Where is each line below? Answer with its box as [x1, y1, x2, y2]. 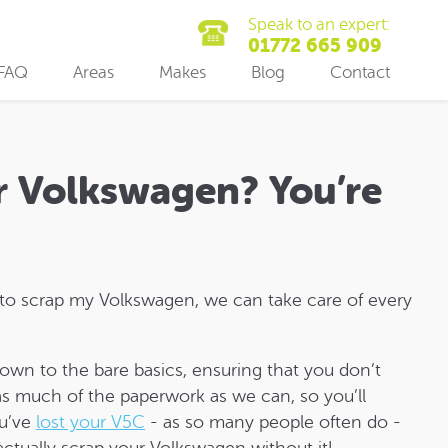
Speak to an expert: [248, 15, 391, 34]
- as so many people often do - [145, 412, 401, 433]
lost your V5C [36, 412, 145, 433]
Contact [330, 63, 391, 82]
